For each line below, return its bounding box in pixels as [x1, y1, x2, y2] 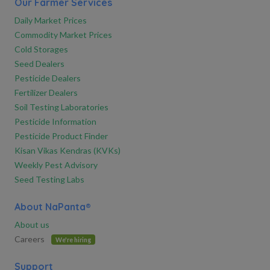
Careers [14, 233, 46, 244]
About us [14, 219, 49, 230]
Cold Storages [14, 43, 68, 54]
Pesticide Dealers [14, 72, 81, 83]
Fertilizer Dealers [14, 87, 78, 98]
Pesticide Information [14, 116, 96, 127]
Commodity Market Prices [14, 29, 112, 40]
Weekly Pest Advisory [14, 159, 98, 170]
